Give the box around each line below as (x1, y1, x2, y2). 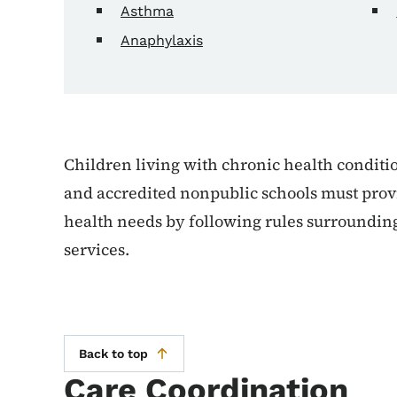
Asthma (121, 2, 174, 19)
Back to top (79, 346, 148, 361)
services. (64, 237, 129, 261)
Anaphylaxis (121, 31, 203, 49)
